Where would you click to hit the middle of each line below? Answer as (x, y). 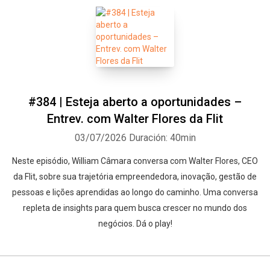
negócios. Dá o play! (135, 224)
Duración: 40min (162, 138)
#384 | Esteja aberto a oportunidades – (135, 102)
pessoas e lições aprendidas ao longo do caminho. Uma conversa (135, 192)
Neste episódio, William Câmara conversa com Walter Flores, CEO (135, 161)
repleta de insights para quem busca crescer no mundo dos (135, 208)
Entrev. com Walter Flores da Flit (135, 119)
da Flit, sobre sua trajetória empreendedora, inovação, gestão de (135, 177)
